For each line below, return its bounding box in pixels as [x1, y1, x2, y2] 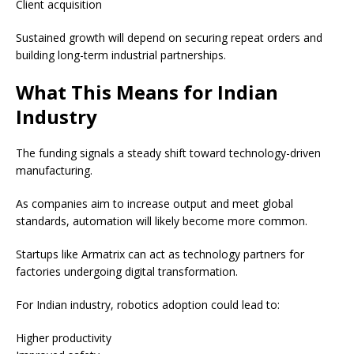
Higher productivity [16, 330, 111, 346]
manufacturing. [16, 163, 92, 179]
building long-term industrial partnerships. [16, 47, 226, 63]
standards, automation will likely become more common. [16, 213, 307, 229]
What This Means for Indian [16, 79, 278, 106]
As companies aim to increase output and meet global [16, 196, 293, 212]
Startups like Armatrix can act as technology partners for [16, 247, 304, 262]
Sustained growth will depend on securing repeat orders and [16, 30, 322, 46]
